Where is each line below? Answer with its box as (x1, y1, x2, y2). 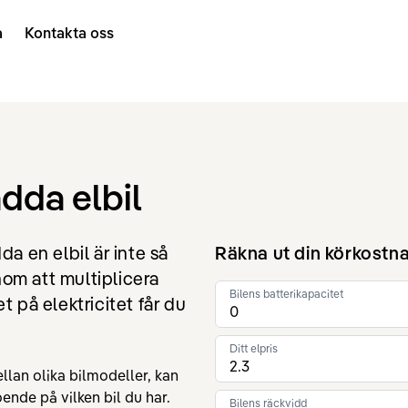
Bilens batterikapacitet (229, 287, 343, 301)
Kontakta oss (24, 24, 114, 42)
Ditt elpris (229, 342, 278, 355)
